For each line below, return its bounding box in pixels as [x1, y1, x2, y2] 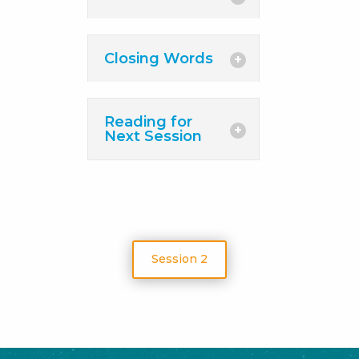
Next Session [104, 127, 203, 145]
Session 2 [151, 252, 208, 267]
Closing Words [104, 50, 214, 67]
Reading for [104, 113, 193, 131]
